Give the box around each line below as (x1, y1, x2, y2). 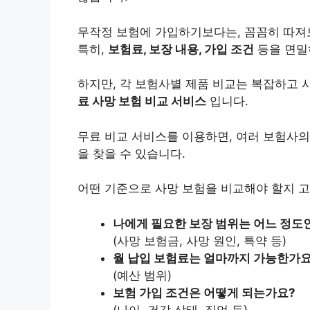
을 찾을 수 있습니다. (77, 146, 185, 161)
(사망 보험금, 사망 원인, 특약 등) (113, 233, 286, 248)
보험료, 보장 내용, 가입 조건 (108, 42, 254, 56)
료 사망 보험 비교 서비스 (77, 94, 206, 109)
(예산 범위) (113, 268, 172, 282)
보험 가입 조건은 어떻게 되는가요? (113, 285, 295, 300)
